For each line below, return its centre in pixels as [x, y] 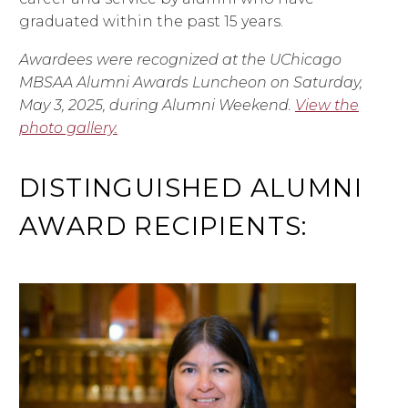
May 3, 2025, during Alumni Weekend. [155, 106]
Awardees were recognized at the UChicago [180, 60]
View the [327, 106]
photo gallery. [68, 128]
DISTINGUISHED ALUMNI [191, 187]
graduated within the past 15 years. [151, 21]
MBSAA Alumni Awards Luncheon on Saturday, [191, 83]
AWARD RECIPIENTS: [163, 225]
